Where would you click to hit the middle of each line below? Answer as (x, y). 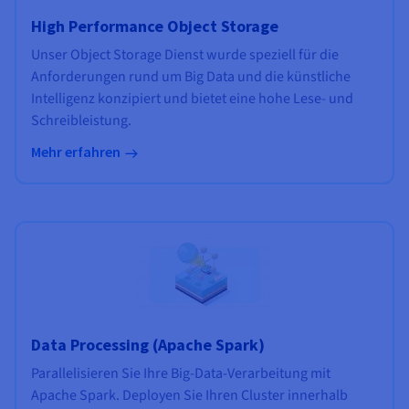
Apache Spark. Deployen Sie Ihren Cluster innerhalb (189, 396)
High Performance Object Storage (155, 26)
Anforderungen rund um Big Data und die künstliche (191, 77)
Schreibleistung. (81, 121)
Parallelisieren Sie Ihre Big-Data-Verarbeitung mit (181, 374)
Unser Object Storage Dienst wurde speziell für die (185, 55)
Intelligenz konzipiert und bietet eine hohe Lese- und (192, 99)
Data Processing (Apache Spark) (148, 345)
